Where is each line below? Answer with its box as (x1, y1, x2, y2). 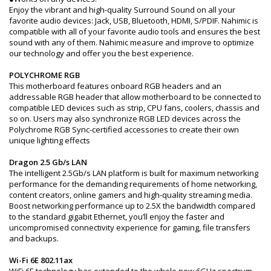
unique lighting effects (9, 134, 90, 146)
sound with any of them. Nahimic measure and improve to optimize (9, 36, 254, 48)
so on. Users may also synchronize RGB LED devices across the (9, 113, 241, 124)
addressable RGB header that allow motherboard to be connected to (9, 91, 261, 102)
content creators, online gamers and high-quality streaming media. (9, 189, 252, 200)
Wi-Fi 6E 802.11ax (9, 254, 73, 266)
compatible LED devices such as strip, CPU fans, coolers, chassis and (9, 102, 260, 113)
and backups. (9, 232, 59, 244)
